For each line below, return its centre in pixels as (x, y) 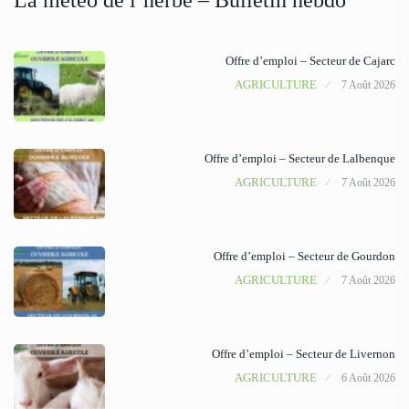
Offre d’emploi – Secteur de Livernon (304, 354)
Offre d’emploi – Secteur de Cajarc (310, 61)
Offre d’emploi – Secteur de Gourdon (304, 257)
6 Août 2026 (368, 378)
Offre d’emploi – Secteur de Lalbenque (300, 159)
